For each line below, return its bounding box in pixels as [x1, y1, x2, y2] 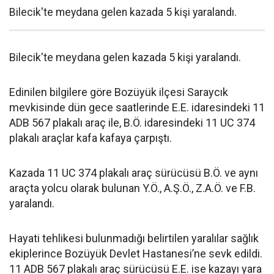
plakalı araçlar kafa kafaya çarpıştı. [9, 131, 172, 144]
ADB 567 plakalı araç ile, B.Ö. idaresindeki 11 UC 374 [9, 116, 255, 129]
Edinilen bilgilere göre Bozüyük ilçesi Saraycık [9, 85, 228, 98]
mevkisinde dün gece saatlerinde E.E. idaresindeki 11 [9, 100, 265, 114]
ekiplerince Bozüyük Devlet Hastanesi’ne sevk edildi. [9, 246, 262, 260]
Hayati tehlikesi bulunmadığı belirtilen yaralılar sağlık [9, 231, 259, 245]
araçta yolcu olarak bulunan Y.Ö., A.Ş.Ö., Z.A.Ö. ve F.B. [9, 181, 256, 194]
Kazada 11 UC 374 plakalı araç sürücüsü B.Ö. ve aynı [9, 166, 258, 179]
